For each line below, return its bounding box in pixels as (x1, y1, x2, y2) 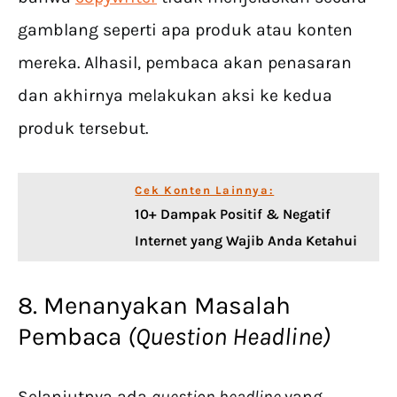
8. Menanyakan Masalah (18, 291, 291, 321)
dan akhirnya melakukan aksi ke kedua (18, 85, 332, 106)
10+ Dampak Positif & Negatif (135, 206, 331, 223)
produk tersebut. (18, 118, 152, 139)
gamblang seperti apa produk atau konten (18, 19, 353, 41)
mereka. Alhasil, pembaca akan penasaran (18, 52, 352, 74)
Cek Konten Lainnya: (135, 183, 275, 198)
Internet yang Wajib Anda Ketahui (135, 232, 358, 250)
